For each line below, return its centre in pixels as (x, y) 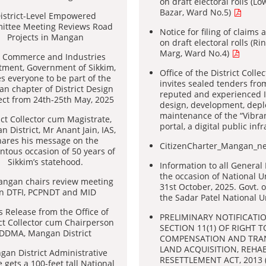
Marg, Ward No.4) (196, 53)
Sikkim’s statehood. (45, 162)
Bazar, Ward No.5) (197, 12)
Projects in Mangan (45, 37)
